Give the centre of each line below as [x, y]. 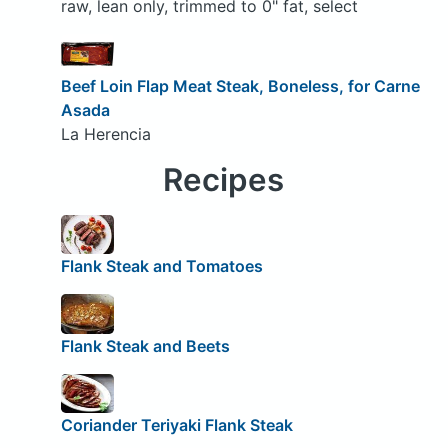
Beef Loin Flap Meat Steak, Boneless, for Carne [240, 85]
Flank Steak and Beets [145, 345]
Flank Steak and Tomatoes [161, 266]
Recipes [224, 179]
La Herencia [105, 133]
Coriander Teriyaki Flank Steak [176, 425]
